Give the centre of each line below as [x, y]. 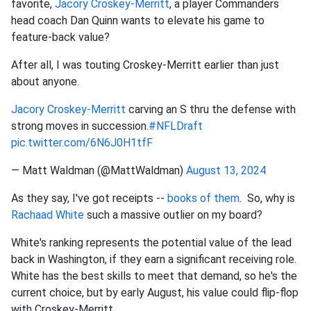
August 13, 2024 [226, 171]
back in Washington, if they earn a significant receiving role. [154, 260]
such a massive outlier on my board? [173, 215]
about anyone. [45, 82]
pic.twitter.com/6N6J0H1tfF [82, 143]
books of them [203, 199]
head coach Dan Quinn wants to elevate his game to [138, 21]
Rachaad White [48, 215]
